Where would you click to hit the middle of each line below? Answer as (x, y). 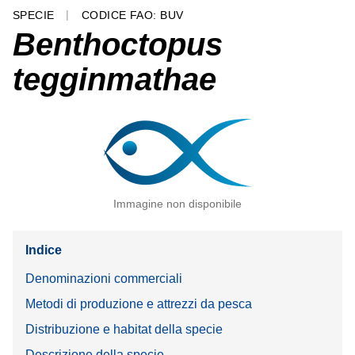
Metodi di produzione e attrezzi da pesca (139, 303)
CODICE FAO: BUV (132, 15)
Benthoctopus (118, 44)
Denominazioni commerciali (104, 278)
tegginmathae (115, 79)
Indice (44, 250)
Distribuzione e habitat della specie (124, 329)
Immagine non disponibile (177, 203)
